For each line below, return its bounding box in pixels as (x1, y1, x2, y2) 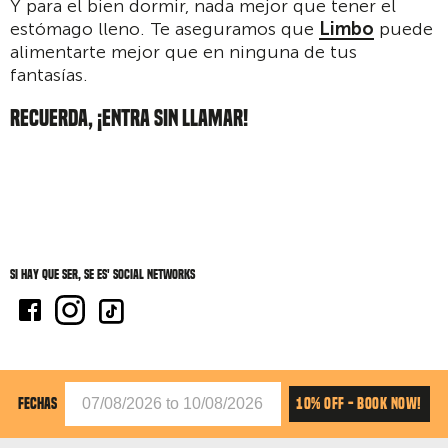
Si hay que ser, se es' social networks (10, 267, 195, 283)
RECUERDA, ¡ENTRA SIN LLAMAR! (10, 105, 248, 132)
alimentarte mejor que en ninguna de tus (10, 40, 357, 63)
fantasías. (10, 63, 88, 86)
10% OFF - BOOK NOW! (296, 393, 422, 413)
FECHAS (18, 394, 58, 414)
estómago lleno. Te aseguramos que (10, 17, 319, 40)
